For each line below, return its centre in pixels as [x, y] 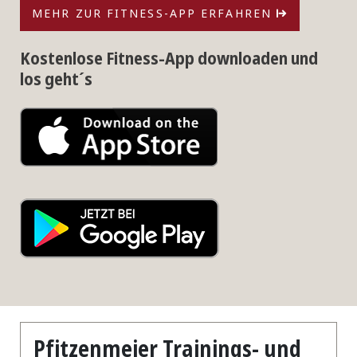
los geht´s [56, 78]
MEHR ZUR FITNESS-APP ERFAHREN [154, 13]
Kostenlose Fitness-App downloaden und [169, 57]
